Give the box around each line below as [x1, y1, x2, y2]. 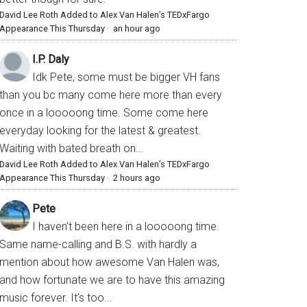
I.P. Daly [32, 53, 69, 66]
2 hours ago [113, 173, 160, 184]
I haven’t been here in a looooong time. [32, 220, 219, 234]
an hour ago [113, 23, 160, 34]
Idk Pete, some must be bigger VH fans [32, 71, 220, 84]
